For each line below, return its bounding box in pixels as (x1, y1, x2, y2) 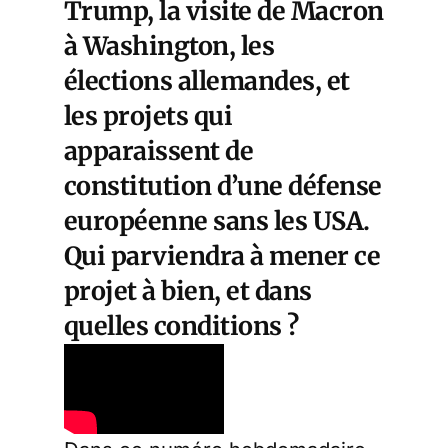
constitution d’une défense (64, 170, 382, 202)
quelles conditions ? (64, 310, 299, 342)
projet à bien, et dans (64, 275, 312, 307)
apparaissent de (64, 135, 254, 167)
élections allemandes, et (64, 65, 350, 97)
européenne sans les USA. (64, 205, 370, 237)
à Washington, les (64, 30, 275, 62)
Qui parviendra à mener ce (64, 240, 381, 272)
